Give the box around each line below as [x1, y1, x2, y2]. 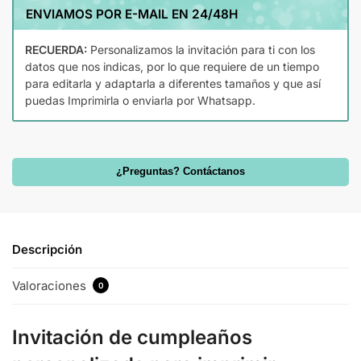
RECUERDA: [25, 42, 87, 56]
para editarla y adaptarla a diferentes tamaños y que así [25, 76, 321, 90]
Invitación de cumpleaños [12, 326, 252, 350]
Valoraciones [12, 278, 89, 294]
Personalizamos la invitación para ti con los [87, 42, 315, 56]
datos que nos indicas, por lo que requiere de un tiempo [25, 59, 319, 73]
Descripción [12, 241, 82, 257]
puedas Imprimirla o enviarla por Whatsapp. [25, 93, 255, 107]
